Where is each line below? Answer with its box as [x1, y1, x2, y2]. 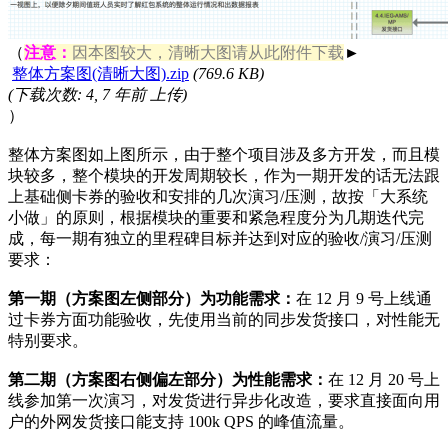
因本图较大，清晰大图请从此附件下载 [72, 44, 344, 62]
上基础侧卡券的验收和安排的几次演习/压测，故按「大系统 [8, 188, 428, 206]
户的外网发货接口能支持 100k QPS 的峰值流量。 [8, 413, 354, 431]
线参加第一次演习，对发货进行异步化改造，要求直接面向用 [8, 392, 440, 410]
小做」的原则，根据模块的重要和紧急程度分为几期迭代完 [8, 209, 424, 227]
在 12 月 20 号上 [328, 371, 440, 389]
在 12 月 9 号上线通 [296, 290, 432, 308]
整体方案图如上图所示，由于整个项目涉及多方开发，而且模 [8, 146, 440, 164]
